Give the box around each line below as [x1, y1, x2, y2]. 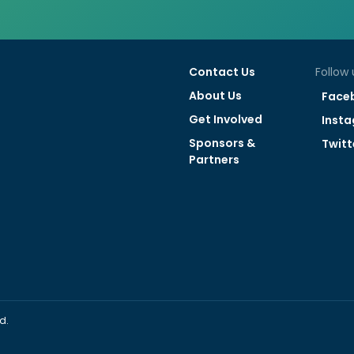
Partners [188, 151, 239, 168]
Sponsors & [188, 134, 255, 151]
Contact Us [188, 64, 255, 81]
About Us [188, 88, 242, 104]
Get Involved [188, 111, 262, 127]
